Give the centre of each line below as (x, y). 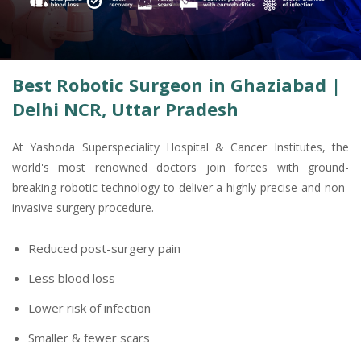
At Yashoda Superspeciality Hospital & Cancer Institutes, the (180, 147)
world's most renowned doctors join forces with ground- (180, 167)
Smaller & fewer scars (89, 337)
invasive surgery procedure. (83, 207)
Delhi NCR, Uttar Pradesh (125, 108)
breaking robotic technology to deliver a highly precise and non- (180, 187)
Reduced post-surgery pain (104, 248)
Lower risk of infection (89, 307)
